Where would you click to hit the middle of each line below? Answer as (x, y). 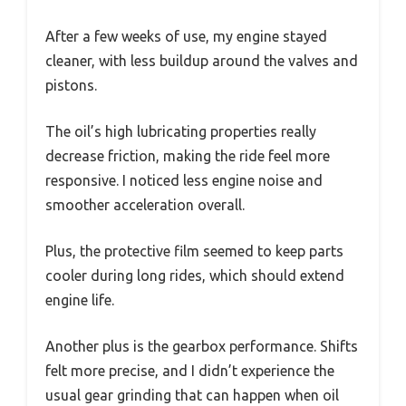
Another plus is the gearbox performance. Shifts (202, 346)
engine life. (80, 300)
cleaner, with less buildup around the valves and (202, 60)
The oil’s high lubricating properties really (181, 131)
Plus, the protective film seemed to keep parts (194, 251)
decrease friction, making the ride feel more (188, 155)
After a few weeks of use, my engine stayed (186, 36)
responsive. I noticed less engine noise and (184, 180)
